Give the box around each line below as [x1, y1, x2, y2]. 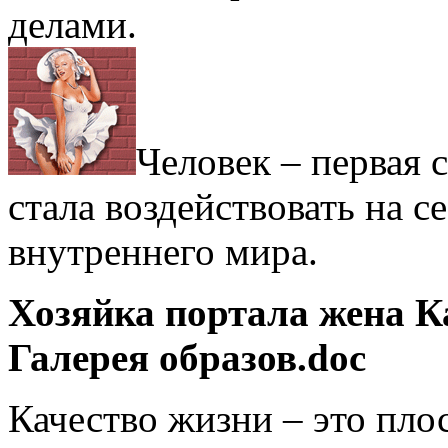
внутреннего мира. [8, 229, 318, 273]
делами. [8, 2, 137, 46]
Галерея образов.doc [8, 335, 366, 379]
